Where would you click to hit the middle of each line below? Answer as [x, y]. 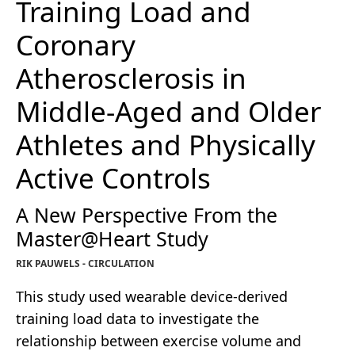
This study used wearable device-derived [152, 297]
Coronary [76, 45]
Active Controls [113, 178]
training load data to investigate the [137, 319]
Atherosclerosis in [131, 78]
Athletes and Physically [166, 145]
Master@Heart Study [112, 239]
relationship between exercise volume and [158, 341]
